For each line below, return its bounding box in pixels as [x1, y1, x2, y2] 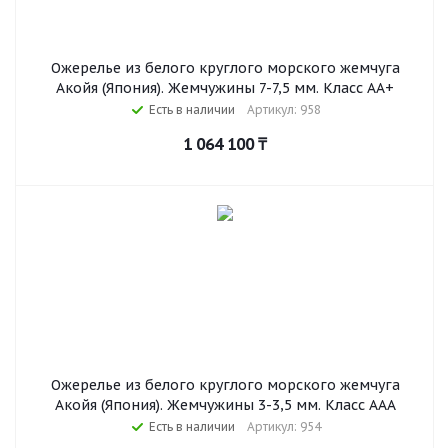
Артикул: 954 [247, 419, 321, 434]
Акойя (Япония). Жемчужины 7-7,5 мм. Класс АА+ [56, 79, 394, 97]
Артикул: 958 [247, 102, 321, 117]
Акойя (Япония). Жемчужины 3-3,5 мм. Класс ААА [54, 396, 396, 414]
